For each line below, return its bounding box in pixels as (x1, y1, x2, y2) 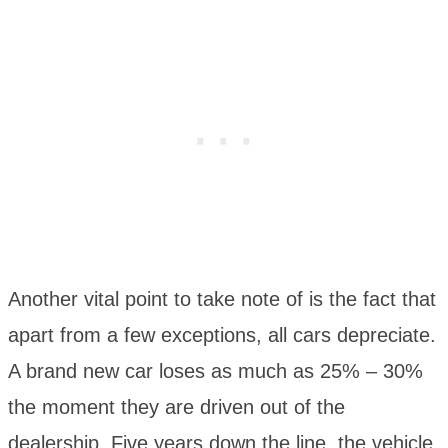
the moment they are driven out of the (8, 395, 345, 418)
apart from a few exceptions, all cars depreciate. (8, 323, 436, 346)
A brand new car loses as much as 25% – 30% (8, 359, 423, 382)
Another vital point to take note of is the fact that (8, 287, 436, 310)
